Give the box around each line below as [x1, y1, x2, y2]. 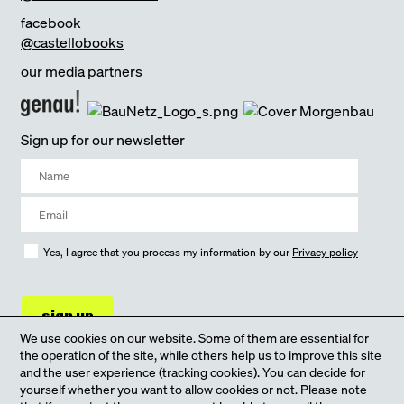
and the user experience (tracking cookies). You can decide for [20, 363, 366, 381]
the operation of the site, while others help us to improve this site [20, 346, 382, 363]
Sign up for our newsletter [21, 129, 185, 150]
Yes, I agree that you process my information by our [43, 244, 292, 259]
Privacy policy [292, 244, 358, 259]
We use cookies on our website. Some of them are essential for [20, 329, 370, 346]
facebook [21, 12, 81, 32]
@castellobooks [21, 32, 124, 52]
